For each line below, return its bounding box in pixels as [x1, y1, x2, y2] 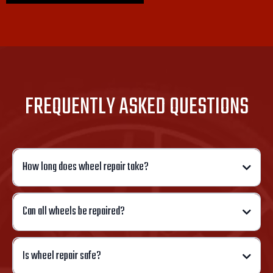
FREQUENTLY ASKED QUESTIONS [24, 90, 249, 126]
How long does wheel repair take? [22, 158, 149, 176]
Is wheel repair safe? [22, 247, 101, 265]
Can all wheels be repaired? [22, 202, 125, 221]
